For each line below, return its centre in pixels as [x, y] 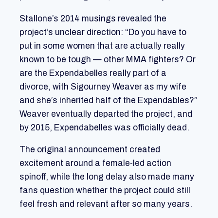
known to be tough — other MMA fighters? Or [108, 59]
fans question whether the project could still [105, 191]
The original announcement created [90, 150]
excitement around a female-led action [95, 163]
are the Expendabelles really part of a [93, 73]
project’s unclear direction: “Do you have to [103, 32]
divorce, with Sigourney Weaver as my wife [103, 87]
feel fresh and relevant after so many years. [106, 204]
